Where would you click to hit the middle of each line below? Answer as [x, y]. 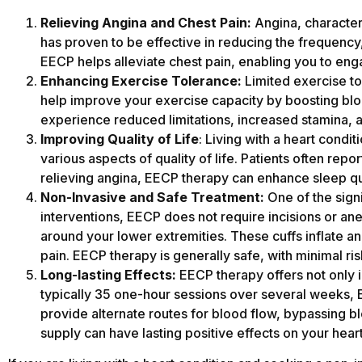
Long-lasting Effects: [108, 274]
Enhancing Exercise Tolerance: [141, 80]
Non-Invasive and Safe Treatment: [154, 197]
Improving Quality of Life [120, 139]
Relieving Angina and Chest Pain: [146, 22]
